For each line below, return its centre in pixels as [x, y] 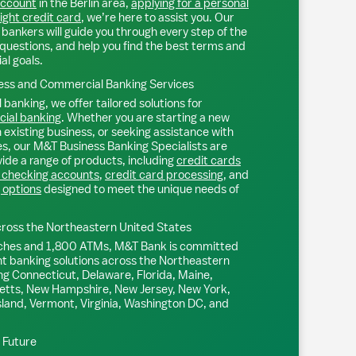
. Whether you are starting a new [145, 117]
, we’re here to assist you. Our [158, 17]
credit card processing [164, 174]
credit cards [209, 160]
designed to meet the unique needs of [140, 189]
